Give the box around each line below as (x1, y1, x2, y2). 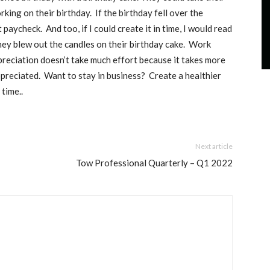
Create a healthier (149, 70, 221, 81)
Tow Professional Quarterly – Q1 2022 (76, 157, 233, 168)
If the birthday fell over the (95, 7, 203, 18)
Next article (195, 142, 233, 151)
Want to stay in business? (44, 70, 145, 81)
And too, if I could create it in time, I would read (46, 23, 232, 34)
